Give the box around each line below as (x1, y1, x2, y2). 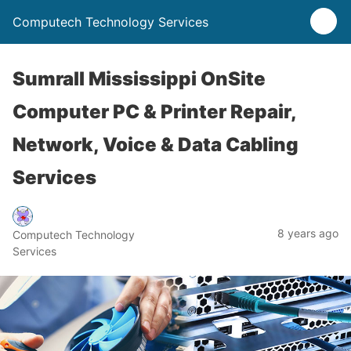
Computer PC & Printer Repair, (13, 100, 296, 123)
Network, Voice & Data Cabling (13, 133, 299, 156)
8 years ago (277, 226, 338, 240)
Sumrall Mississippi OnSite (13, 67, 266, 90)
